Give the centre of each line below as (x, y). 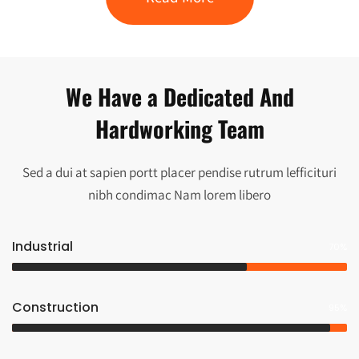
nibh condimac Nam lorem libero (179, 194)
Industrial (42, 246)
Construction (55, 307)
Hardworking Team (179, 128)
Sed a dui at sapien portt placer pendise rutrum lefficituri (179, 172)
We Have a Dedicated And (179, 96)
